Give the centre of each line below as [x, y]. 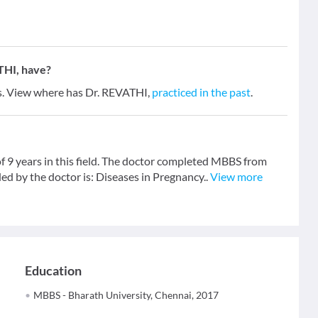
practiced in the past [201, 92]
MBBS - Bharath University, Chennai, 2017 [126, 295]
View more [236, 176]
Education [54, 270]
